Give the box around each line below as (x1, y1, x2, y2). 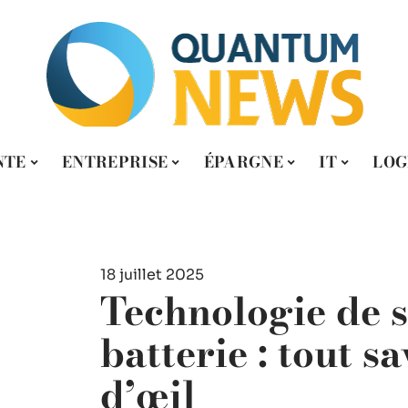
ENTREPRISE (61, 149, 168, 174)
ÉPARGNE (203, 149, 284, 174)
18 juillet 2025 (100, 265, 204, 284)
